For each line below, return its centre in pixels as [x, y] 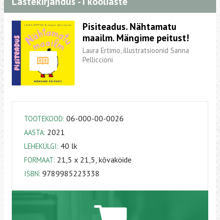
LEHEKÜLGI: [41, 146]
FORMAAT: [40, 160]
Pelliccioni [98, 59]
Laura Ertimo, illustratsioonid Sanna [136, 50]
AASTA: [35, 133]
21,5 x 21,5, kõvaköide [93, 160]
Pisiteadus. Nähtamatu [129, 27]
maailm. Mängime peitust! [136, 38]
